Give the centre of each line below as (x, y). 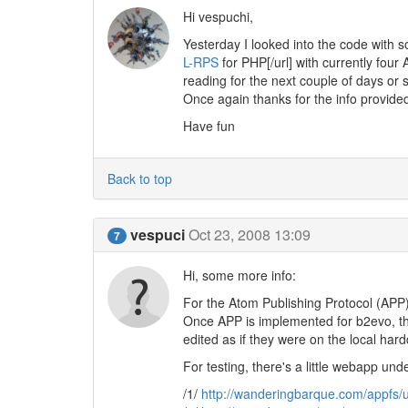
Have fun (209, 126)
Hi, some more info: (239, 275)
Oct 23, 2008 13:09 (250, 235)
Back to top (140, 178)
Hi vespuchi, (218, 16)
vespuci (158, 235)
